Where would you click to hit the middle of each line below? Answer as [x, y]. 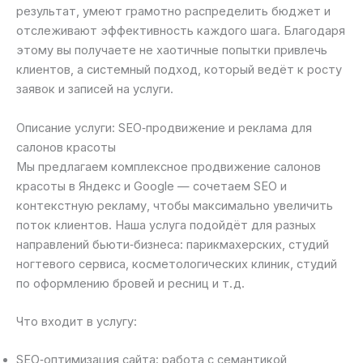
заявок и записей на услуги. [95, 90]
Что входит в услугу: [77, 322]
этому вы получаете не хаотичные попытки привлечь [172, 51]
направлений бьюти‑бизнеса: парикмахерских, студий [173, 244]
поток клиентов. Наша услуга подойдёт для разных [166, 225]
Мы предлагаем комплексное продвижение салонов [169, 167]
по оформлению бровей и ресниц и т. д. [130, 283]
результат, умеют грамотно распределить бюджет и [173, 12]
